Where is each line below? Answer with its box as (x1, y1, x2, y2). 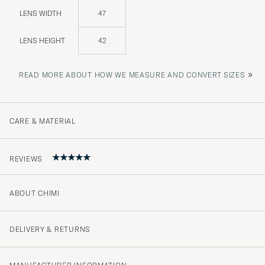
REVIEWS (9, 154, 43, 164)
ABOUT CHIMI (9, 188, 60, 198)
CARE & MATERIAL (9, 116, 76, 125)
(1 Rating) (28, 237, 63, 248)
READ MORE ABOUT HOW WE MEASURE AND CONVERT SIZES (19, 70, 245, 79)
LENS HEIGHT (20, 35, 65, 45)
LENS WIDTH (20, 8, 62, 18)
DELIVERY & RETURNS (9, 224, 91, 234)
